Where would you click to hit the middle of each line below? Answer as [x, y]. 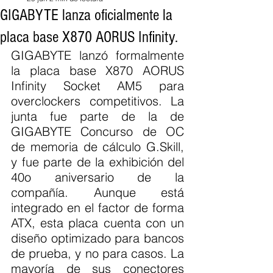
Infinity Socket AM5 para [97, 86]
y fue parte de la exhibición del [97, 162]
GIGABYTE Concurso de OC [97, 131]
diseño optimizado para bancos [97, 238]
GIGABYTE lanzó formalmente [97, 55]
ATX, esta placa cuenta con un [97, 223]
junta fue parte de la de [97, 116]
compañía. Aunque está [97, 192]
